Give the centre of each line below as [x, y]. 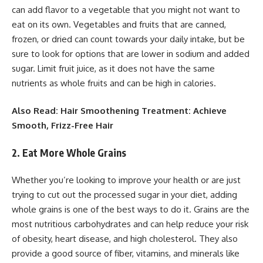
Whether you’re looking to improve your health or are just [126, 180]
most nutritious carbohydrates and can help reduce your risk [130, 224]
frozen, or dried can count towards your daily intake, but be [128, 39]
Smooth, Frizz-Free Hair [63, 126]
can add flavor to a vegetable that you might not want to [126, 9]
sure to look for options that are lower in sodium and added [131, 53]
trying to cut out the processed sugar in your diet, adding [124, 195]
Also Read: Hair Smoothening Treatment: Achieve [119, 111]
